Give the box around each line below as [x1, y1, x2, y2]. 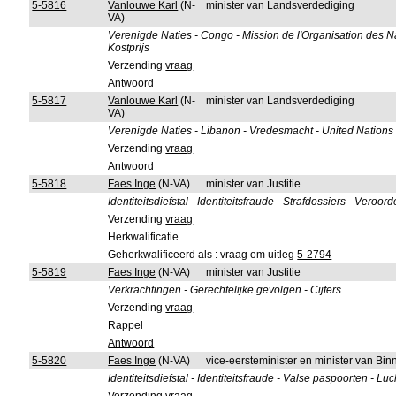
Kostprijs [108, 42, 150, 54]
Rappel [108, 319, 144, 331]
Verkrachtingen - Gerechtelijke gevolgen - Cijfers [108, 284, 342, 296]
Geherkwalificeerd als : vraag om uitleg [108, 248, 298, 261]
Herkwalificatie [108, 231, 179, 243]
